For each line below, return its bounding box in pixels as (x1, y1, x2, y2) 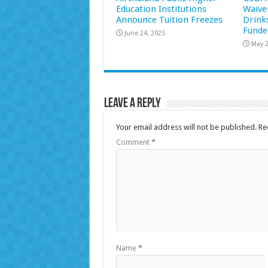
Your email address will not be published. (115, 122, 257, 132)
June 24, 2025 (124, 29, 165, 37)
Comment (115, 137, 151, 147)
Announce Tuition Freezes (115, 14, 223, 25)
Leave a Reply (103, 96, 161, 111)
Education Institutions (115, 3, 206, 14)
